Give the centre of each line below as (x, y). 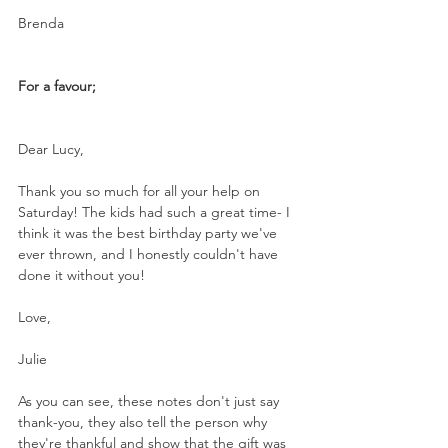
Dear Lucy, (51, 149)
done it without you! (81, 275)
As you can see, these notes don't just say (150, 401)
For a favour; (57, 86)
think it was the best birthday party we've (149, 233)
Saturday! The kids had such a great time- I (156, 212)
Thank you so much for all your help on (141, 191)
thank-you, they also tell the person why (144, 422)
